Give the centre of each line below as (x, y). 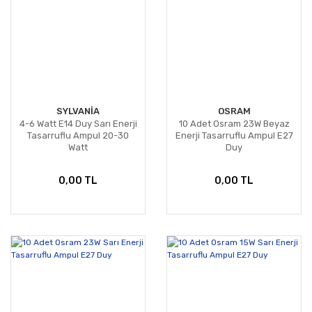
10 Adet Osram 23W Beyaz (234, 124)
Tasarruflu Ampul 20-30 (78, 136)
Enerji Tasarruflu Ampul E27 (234, 136)
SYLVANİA (78, 111)
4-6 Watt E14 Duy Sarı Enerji (78, 124)
